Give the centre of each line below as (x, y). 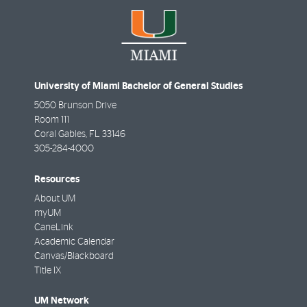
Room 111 (52, 120)
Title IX (48, 270)
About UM (55, 198)
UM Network (62, 300)
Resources (57, 179)
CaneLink (54, 227)
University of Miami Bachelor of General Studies (138, 86)
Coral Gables (60, 135)
